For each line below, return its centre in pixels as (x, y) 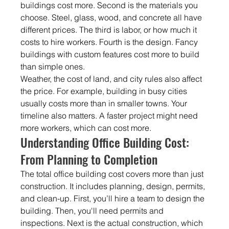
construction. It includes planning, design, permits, (114, 186)
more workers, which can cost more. (86, 128)
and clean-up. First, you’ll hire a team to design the (114, 198)
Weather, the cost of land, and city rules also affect (112, 79)
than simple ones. (53, 66)
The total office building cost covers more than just (113, 174)
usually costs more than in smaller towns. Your (105, 103)
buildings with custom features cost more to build (111, 54)
